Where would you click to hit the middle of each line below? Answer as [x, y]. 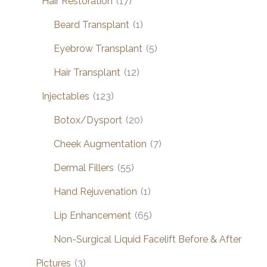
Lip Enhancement [92, 215]
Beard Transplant [91, 24]
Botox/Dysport [88, 120]
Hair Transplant [87, 72]
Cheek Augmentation [100, 144]
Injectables [66, 96]
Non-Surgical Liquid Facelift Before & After [148, 239]
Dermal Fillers [84, 167]
